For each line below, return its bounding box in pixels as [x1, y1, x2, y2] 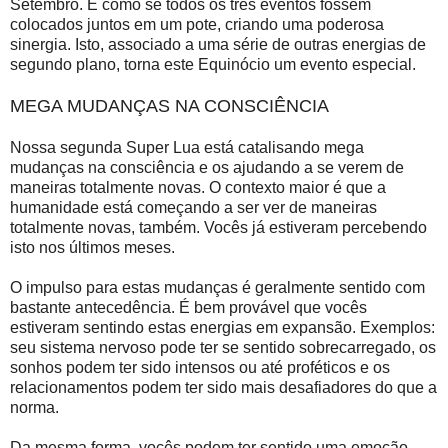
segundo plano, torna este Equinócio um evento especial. [10, 55, 416, 73]
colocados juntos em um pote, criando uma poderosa [10, 15, 384, 33]
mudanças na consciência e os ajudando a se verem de [10, 158, 404, 176]
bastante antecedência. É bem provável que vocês [10, 298, 367, 316]
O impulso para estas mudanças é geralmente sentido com [10, 278, 425, 296]
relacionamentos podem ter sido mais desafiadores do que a [10, 378, 437, 396]
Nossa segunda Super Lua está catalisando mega [10, 138, 364, 156]
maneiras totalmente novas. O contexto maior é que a [10, 178, 386, 196]
